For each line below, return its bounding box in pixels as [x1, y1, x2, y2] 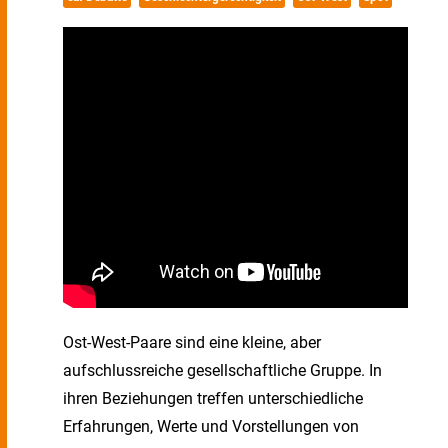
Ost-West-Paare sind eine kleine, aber [63, 333, 321, 352]
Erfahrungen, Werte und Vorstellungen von [63, 417, 359, 436]
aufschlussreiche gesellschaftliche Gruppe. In [63, 361, 382, 380]
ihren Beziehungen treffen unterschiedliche [63, 389, 363, 408]
